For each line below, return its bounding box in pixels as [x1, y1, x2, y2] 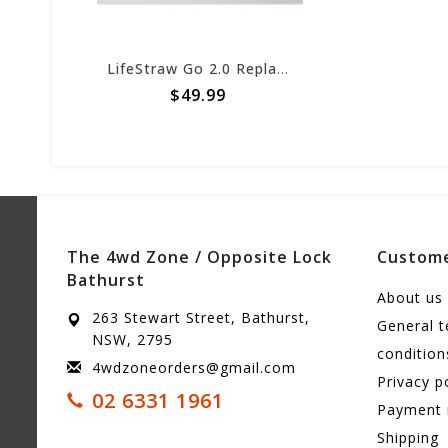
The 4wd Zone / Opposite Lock [67, 246, 332, 269]
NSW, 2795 [92, 330, 173, 350]
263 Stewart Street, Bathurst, [92, 308, 310, 328]
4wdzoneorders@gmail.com [92, 358, 296, 378]
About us [377, 288, 443, 308]
